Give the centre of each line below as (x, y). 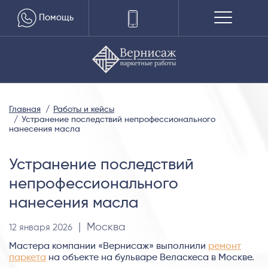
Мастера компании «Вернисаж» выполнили (109, 247)
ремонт (225, 247)
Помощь (57, 18)
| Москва (99, 228)
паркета (28, 258)
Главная (25, 109)
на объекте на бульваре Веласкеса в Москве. (150, 258)
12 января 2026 (41, 228)
